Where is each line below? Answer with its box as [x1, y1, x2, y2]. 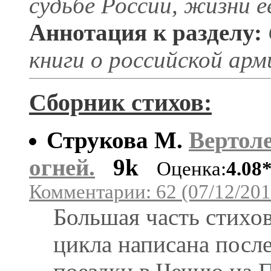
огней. [29, 154, 95, 180]
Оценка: [157, 157, 226, 180]
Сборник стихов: [29, 88, 212, 116]
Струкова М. [47, 126, 189, 153]
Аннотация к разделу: [29, 19, 262, 45]
